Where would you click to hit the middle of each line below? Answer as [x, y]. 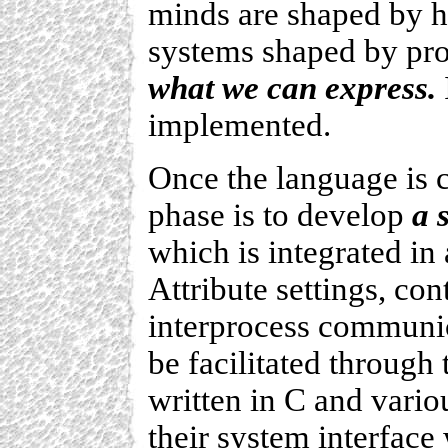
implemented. [239, 124]
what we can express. [292, 87]
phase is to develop [280, 214]
